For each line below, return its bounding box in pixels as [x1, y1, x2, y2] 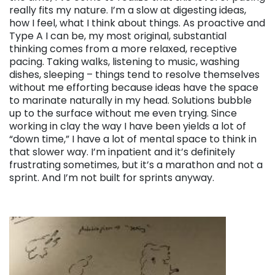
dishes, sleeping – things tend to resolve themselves [9, 68, 260, 82]
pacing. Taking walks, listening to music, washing [9, 55, 239, 69]
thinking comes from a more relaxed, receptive [9, 42, 237, 56]
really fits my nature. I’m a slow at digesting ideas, [9, 3, 246, 18]
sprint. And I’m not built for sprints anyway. [9, 171, 214, 185]
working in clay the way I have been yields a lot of [9, 119, 246, 134]
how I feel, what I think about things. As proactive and [9, 16, 265, 31]
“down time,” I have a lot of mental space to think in [9, 132, 257, 147]
